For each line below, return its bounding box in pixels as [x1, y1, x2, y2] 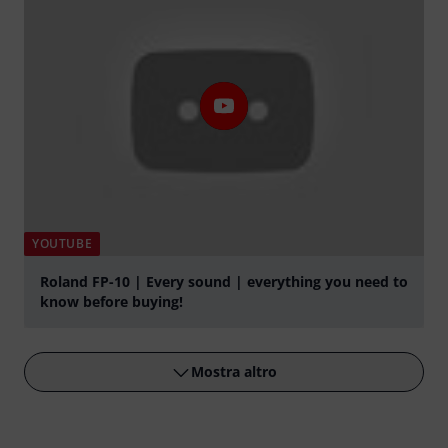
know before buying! [40, 292, 183, 312]
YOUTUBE [32, 235, 93, 253]
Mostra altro [191, 362, 277, 382]
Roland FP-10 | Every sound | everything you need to [40, 272, 408, 292]
